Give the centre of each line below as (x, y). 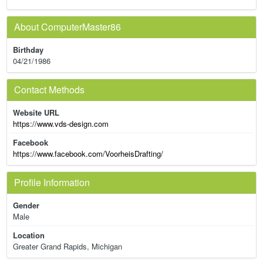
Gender (26, 205)
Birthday (28, 50)
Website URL (36, 112)
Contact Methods (49, 90)
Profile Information (52, 182)
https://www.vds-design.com (61, 124)
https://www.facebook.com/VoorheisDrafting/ (88, 154)
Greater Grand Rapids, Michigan (68, 246)
